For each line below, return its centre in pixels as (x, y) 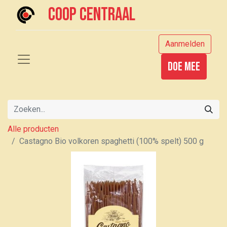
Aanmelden (185, 44)
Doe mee (184, 67)
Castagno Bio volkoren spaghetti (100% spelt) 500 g (111, 141)
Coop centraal (92, 15)
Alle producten (33, 129)
